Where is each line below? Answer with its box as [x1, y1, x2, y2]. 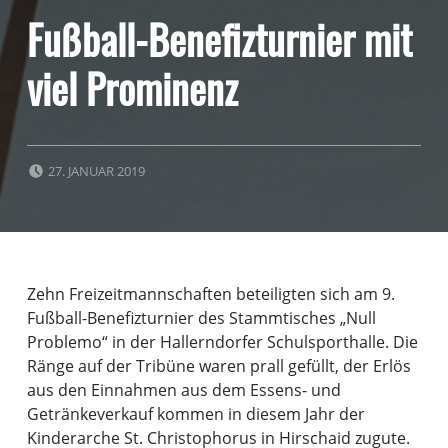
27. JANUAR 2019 [47, 162, 145, 181]
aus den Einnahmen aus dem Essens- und [26, 378, 341, 401]
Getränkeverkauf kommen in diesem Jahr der [26, 402, 365, 425]
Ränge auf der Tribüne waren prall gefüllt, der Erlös [26, 354, 411, 377]
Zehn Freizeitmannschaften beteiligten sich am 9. [26, 282, 395, 305]
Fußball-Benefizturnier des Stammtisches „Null [26, 306, 376, 329]
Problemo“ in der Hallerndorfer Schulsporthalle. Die [26, 330, 418, 353]
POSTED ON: [47, 153, 122, 172]
